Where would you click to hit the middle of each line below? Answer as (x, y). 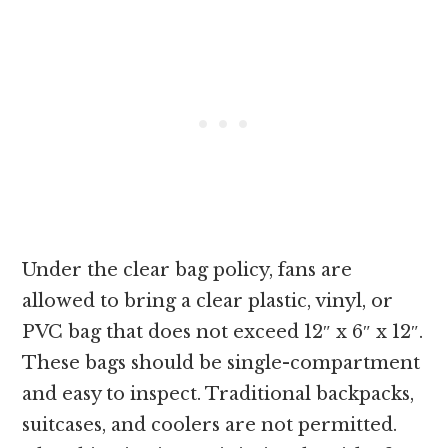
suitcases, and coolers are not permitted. (210, 425)
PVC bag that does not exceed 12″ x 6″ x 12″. (223, 332)
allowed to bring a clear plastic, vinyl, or (208, 301)
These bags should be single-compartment (221, 363)
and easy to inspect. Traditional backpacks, (218, 394)
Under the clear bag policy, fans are (187, 270)
